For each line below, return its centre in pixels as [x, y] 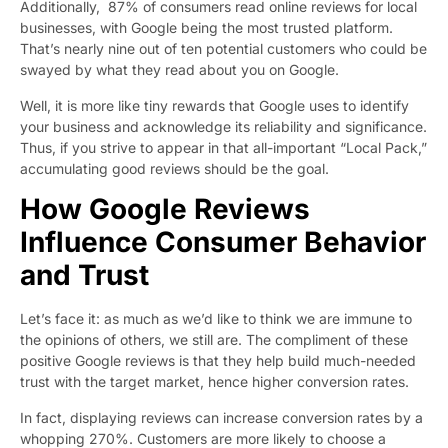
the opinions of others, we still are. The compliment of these [214, 340]
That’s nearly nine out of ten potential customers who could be [223, 49]
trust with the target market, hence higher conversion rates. [214, 382]
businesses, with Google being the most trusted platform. [206, 28]
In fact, [45, 417]
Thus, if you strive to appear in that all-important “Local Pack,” [223, 147]
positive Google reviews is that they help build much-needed [218, 361]
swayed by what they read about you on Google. [179, 70]
